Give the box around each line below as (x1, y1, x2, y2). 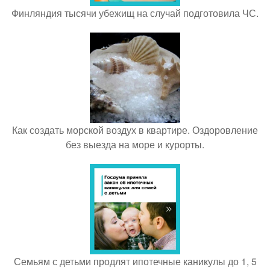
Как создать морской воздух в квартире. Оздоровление (12, 123, 258, 137)
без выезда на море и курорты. (66, 137, 204, 151)
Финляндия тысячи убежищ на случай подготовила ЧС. (11, 6, 259, 20)
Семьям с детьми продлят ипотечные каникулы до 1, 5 (13, 254, 257, 268)
